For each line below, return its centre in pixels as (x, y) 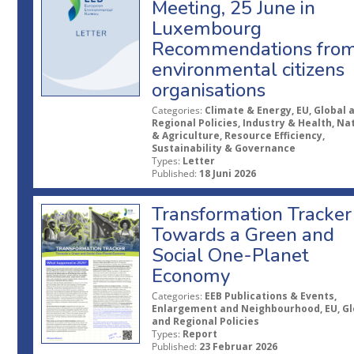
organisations (209, 90)
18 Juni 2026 (228, 174)
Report (200, 334)
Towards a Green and (243, 235)
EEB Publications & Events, (271, 296)
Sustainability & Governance (224, 149)
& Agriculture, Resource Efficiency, (238, 136)
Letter (199, 161)
